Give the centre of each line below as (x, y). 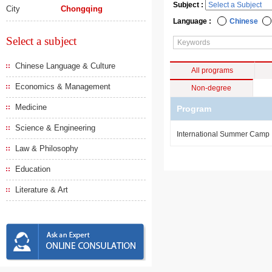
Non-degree (211, 88)
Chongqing (82, 9)
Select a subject (41, 41)
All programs (212, 70)
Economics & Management (63, 87)
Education (33, 169)
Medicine (31, 107)
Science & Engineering (55, 128)
